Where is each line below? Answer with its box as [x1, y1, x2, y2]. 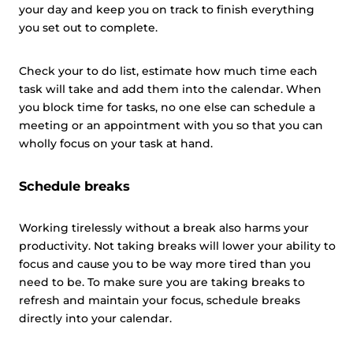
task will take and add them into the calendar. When [19, 82, 321, 96]
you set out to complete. [19, 20, 158, 35]
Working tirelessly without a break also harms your [19, 221, 309, 235]
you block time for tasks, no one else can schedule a [19, 100, 315, 114]
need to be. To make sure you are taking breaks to [19, 275, 305, 289]
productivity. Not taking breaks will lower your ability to [19, 239, 336, 253]
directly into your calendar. [19, 311, 172, 325]
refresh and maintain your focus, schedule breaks [19, 293, 300, 307]
